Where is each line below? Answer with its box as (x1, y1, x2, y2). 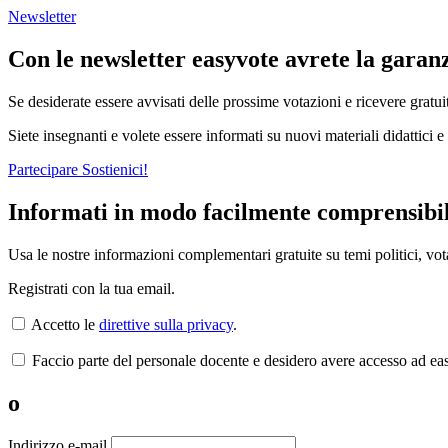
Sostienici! (82, 160, 148, 178)
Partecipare (8, 160, 82, 178)
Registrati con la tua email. (8, 279, 175, 297)
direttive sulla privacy (99, 315, 233, 333)
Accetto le (28, 315, 99, 333)
